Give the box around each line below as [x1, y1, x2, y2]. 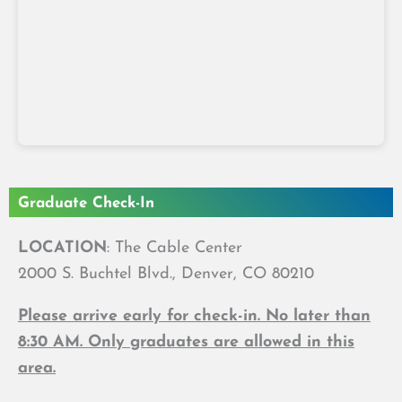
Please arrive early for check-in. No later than [18, 308, 371, 325]
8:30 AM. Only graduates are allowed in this [18, 334, 354, 351]
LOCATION [18, 240, 107, 257]
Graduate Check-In [18, 196, 154, 211]
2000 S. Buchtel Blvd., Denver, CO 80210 [18, 266, 314, 283]
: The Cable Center [107, 240, 242, 257]
